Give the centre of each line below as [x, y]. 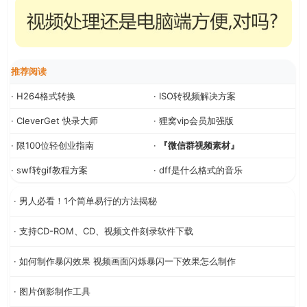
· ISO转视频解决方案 [195, 96]
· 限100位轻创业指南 [52, 145]
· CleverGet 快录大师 [54, 120]
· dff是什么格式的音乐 [198, 170]
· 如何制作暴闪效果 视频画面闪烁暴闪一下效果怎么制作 [125, 261]
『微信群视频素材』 [199, 145]
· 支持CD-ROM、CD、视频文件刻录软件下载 [103, 231]
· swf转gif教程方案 [49, 170]
